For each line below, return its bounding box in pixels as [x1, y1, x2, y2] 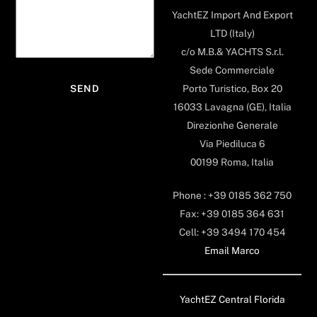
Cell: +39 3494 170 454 [178, 226, 286, 238]
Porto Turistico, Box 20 [182, 83, 282, 95]
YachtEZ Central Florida [179, 293, 285, 305]
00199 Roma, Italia [190, 156, 274, 168]
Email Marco [204, 244, 260, 256]
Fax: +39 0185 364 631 [180, 207, 284, 219]
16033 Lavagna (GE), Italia [173, 101, 292, 113]
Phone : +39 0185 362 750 [173, 189, 292, 201]
